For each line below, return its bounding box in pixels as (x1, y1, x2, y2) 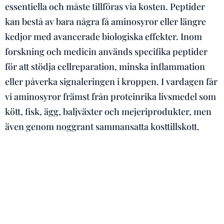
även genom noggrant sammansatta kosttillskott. (5, 120, 199, 132)
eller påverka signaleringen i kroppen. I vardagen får (5, 75, 217, 87)
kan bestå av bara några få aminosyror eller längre (5, 15, 206, 27)
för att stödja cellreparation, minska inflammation (5, 60, 205, 72)
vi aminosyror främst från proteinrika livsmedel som (5, 90, 216, 102)
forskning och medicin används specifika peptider (5, 45, 207, 57)
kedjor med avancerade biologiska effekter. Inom (5, 30, 202, 42)
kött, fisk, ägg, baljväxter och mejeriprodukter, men (5, 105, 211, 117)
